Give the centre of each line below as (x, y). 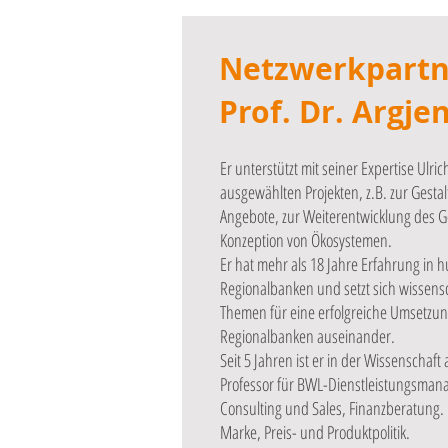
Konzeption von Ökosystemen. (308, 240)
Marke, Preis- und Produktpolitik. (317, 432)
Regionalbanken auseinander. (311, 336)
